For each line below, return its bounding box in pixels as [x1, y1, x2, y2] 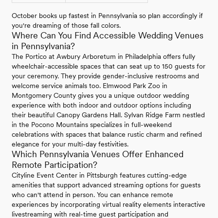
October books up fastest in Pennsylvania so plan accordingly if [12, 11, 203, 19]
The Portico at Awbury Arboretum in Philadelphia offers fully [12, 52, 195, 60]
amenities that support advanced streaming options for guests [12, 181, 200, 189]
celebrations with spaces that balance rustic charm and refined [12, 130, 202, 138]
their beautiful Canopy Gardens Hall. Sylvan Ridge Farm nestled [12, 110, 205, 119]
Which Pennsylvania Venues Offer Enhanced [12, 148, 183, 159]
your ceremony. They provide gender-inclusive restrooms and [12, 72, 199, 80]
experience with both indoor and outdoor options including [12, 101, 191, 109]
